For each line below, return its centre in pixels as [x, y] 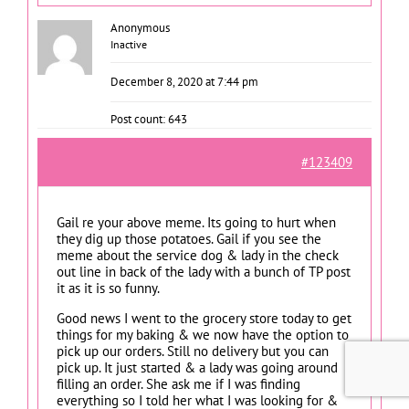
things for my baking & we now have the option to [203, 334]
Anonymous [140, 27]
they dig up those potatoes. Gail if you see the [189, 238]
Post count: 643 [149, 119]
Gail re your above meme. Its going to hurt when [196, 222]
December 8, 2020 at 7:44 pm [184, 81]
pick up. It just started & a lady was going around [197, 367]
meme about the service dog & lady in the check [198, 255]
